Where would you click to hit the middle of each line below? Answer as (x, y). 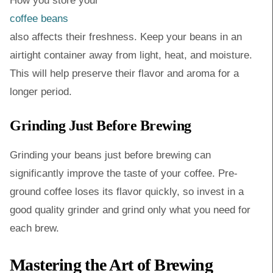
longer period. (41, 92)
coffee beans (39, 19)
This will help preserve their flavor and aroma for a (124, 73)
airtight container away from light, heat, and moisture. (131, 55)
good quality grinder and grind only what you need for (130, 210)
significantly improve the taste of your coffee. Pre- (124, 173)
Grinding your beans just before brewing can (110, 155)
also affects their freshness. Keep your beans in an (126, 37)
